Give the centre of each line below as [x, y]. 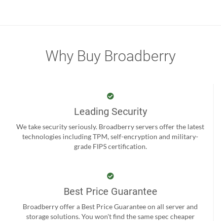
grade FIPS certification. [110, 146]
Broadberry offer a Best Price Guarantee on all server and [110, 206]
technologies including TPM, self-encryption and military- [110, 136]
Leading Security [110, 111]
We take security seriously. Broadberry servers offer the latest [110, 126]
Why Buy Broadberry [110, 56]
